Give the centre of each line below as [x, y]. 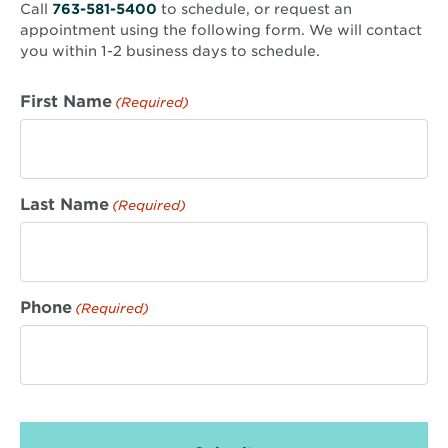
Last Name [64, 205]
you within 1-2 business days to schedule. [170, 51]
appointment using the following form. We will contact [221, 30]
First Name [66, 102]
